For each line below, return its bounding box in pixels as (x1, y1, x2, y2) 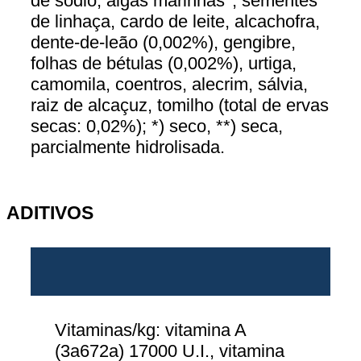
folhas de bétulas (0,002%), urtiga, (31, 53, 297, 74)
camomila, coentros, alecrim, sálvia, (31, 74, 308, 95)
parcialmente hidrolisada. (31, 137, 225, 158)
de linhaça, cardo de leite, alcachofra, (31, 11, 320, 32)
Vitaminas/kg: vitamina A (55, 320, 246, 341)
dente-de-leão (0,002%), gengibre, (31, 32, 296, 53)
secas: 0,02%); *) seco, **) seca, (31, 116, 283, 137)
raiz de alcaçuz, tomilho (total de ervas (31, 95, 329, 116)
